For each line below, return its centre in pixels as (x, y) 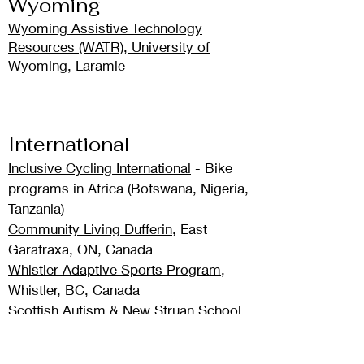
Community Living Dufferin (90, 229)
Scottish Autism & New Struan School (125, 310)
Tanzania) (36, 209)
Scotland (35, 331)
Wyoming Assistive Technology (105, 28)
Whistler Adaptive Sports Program (115, 270)
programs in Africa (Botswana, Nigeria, (128, 188)
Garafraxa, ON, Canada (80, 249)
